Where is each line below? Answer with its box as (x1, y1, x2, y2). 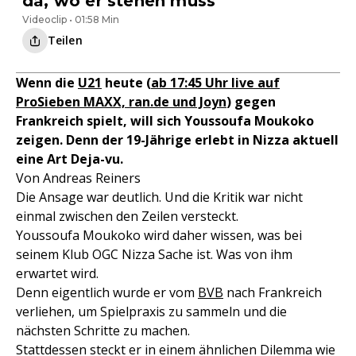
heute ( (102, 74, 151, 92)
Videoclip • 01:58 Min (22, 14, 119, 26)
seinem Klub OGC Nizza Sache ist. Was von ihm (16, 246, 292, 264)
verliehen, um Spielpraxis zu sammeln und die (16, 303, 287, 321)
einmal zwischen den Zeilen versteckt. (16, 207, 238, 226)
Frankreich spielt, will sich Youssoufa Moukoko (16, 112, 314, 130)
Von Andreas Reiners (16, 169, 141, 188)
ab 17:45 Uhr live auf (151, 74, 280, 92)
